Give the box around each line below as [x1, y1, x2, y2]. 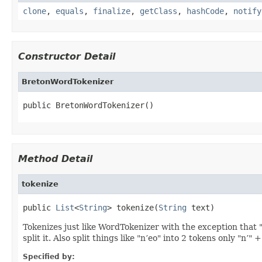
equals [56, 6, 84, 16]
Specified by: [23, 252, 75, 261]
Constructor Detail [18, 50, 115, 62]
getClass [140, 6, 177, 16]
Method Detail [18, 153, 92, 164]
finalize [93, 6, 130, 16]
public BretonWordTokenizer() [23, 100, 154, 110]
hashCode [187, 6, 224, 16]
